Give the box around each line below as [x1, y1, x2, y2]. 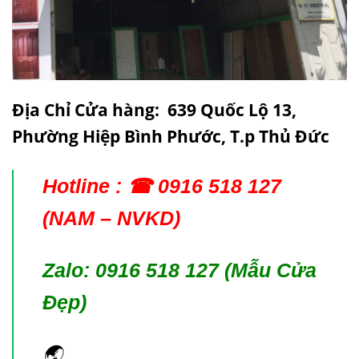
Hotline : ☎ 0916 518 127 [42, 174, 281, 197]
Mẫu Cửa [231, 258, 317, 281]
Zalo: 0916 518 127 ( [42, 258, 231, 281]
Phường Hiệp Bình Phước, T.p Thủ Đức [12, 124, 329, 147]
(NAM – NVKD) [42, 206, 180, 229]
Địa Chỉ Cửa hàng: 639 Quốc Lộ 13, [12, 98, 296, 121]
